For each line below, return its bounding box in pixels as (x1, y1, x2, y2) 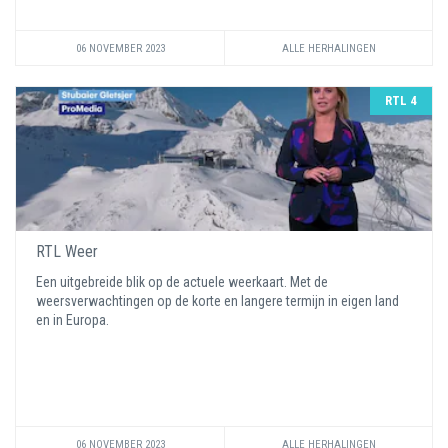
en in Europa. (36, 312, 112, 328)
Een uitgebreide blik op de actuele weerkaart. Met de (36, 274, 328, 290)
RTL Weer (36, 242, 98, 261)
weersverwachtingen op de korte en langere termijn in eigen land (36, 293, 399, 309)
